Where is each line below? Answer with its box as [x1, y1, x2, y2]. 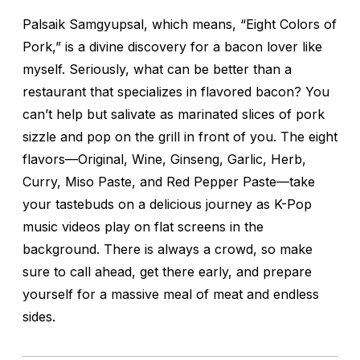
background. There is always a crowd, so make [22, 240, 313, 257]
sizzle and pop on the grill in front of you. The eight [22, 128, 337, 145]
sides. [22, 308, 55, 325]
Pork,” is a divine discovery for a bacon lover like [22, 38, 322, 55]
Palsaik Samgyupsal [22, 15, 144, 32]
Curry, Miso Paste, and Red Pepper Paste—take [22, 173, 315, 190]
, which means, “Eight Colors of [144, 15, 337, 32]
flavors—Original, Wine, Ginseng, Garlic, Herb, [22, 150, 306, 167]
